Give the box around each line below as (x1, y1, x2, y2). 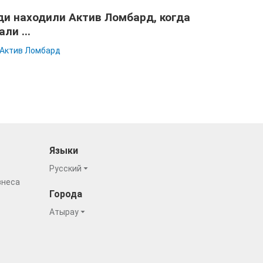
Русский (49, 164, 83, 173)
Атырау (49, 207, 80, 217)
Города (49, 188, 82, 200)
